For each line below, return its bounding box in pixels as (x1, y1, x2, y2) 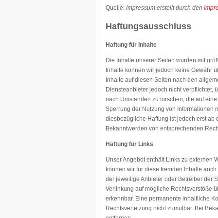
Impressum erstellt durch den (126, 4, 204, 11)
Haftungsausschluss (106, 21, 191, 31)
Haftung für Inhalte (106, 41, 157, 48)
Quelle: (106, 4, 126, 11)
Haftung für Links (106, 141, 153, 147)
